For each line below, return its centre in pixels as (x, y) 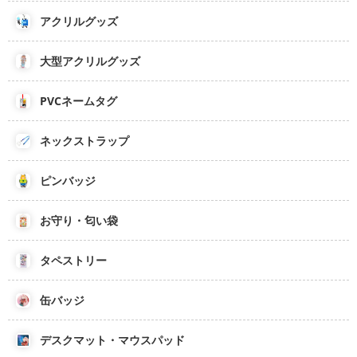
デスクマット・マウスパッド (112, 340)
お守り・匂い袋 (79, 220)
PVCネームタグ (78, 101)
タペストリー (73, 260)
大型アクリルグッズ (90, 61)
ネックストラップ (84, 141)
